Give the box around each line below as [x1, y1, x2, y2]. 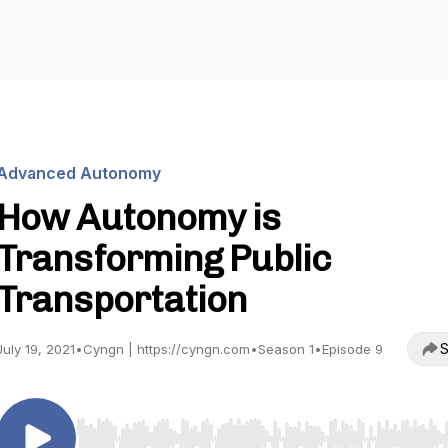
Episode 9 [322, 341, 383, 357]
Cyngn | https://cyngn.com [83, 341, 250, 357]
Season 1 [258, 341, 314, 357]
